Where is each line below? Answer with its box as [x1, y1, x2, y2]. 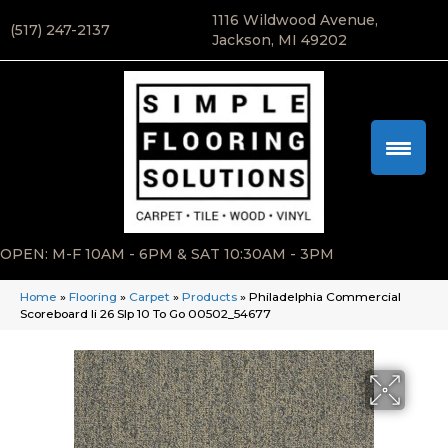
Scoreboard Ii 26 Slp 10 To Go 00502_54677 [20, 306, 271, 322]
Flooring [69, 289, 117, 305]
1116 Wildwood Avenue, [211, 11, 378, 29]
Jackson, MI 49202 [211, 31, 347, 49]
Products [182, 289, 237, 305]
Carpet [129, 289, 170, 305]
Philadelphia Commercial [249, 289, 401, 305]
